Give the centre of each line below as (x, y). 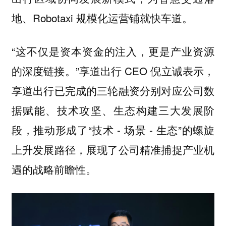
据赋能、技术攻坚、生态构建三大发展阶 (113, 110)
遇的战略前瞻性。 (54, 169)
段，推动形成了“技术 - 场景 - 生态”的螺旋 (113, 130)
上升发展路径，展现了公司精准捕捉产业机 (113, 150)
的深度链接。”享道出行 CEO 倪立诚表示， (113, 71)
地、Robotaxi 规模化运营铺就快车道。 (102, 17)
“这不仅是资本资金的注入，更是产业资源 (113, 51)
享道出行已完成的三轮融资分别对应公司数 (113, 91)
